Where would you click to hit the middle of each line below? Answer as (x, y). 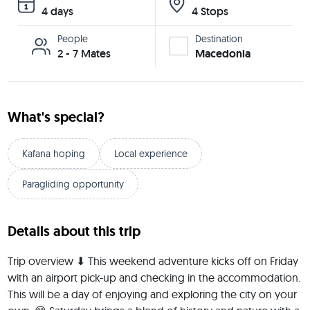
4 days (57, 11)
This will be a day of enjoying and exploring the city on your (152, 294)
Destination (219, 38)
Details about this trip (74, 231)
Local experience (151, 153)
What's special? (56, 117)
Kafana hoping (53, 153)
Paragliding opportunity (73, 184)
